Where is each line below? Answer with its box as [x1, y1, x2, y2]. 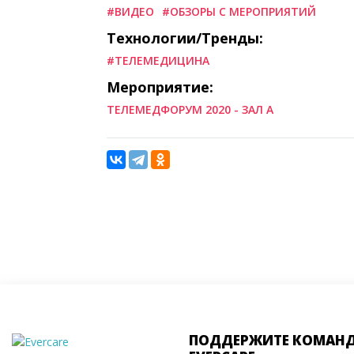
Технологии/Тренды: [107, 28, 263, 48]
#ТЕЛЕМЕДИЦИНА [107, 53, 209, 69]
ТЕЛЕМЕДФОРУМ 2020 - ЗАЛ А [107, 102, 273, 118]
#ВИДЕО [107, 4, 154, 20]
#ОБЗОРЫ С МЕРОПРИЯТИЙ [162, 4, 316, 20]
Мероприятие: [107, 77, 213, 97]
